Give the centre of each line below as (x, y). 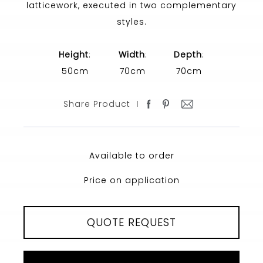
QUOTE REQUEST (131, 222)
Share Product (97, 104)
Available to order (131, 156)
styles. (131, 22)
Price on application (131, 181)
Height (74, 55)
